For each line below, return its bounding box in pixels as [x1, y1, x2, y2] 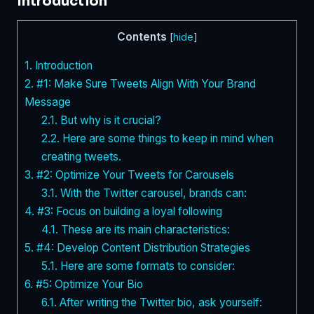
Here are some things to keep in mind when [59, 132, 273, 146]
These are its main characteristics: [57, 223, 230, 237]
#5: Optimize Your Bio [33, 278, 143, 292]
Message [25, 95, 71, 109]
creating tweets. [41, 150, 121, 164]
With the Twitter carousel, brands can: [57, 186, 247, 200]
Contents [116, 29, 167, 43]
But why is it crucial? [57, 114, 161, 128]
